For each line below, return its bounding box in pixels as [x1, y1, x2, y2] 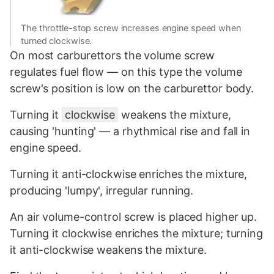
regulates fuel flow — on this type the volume [10, 65, 242, 79]
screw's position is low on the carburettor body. [10, 82, 254, 95]
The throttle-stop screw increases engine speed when [21, 23, 241, 34]
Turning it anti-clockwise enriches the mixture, [10, 168, 248, 181]
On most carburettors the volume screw [10, 49, 215, 62]
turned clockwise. [21, 35, 92, 46]
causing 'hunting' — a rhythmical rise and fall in [10, 125, 251, 138]
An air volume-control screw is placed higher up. [10, 210, 257, 224]
